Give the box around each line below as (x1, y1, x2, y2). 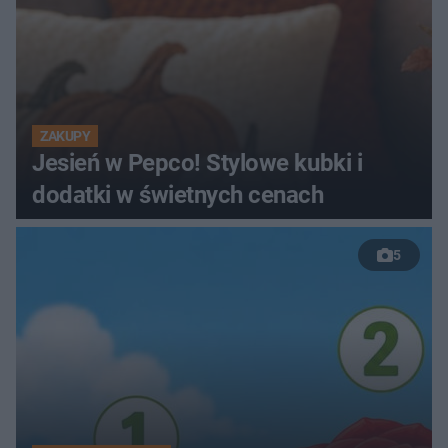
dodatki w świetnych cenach (32, 180, 324, 209)
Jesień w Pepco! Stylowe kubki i (32, 148, 363, 177)
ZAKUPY (40, 127, 91, 144)
